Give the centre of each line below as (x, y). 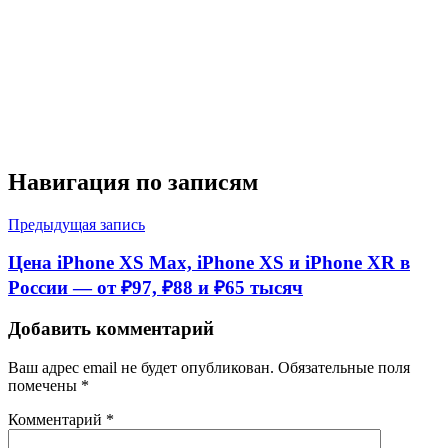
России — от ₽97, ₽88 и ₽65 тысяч (155, 288)
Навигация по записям (133, 181)
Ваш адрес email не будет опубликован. (141, 367)
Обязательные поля (344, 367)
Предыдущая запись (76, 224)
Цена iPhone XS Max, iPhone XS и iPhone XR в (209, 263)
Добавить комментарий (111, 329)
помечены (44, 385)
